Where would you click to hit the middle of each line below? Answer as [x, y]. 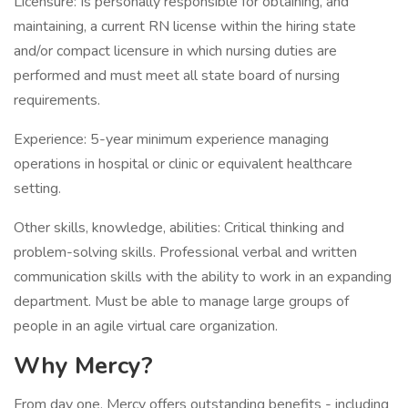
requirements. [57, 100]
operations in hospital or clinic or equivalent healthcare [183, 164]
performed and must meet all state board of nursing [177, 76]
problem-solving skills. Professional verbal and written [185, 252]
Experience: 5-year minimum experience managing [171, 139]
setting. [39, 189]
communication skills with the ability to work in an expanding [203, 277]
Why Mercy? [83, 366]
